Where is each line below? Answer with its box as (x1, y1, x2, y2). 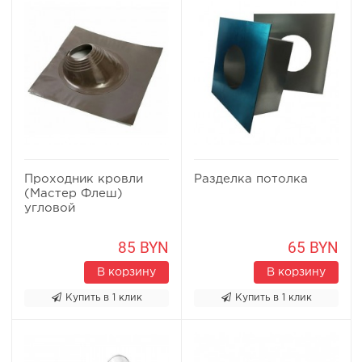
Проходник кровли (24, 174, 143, 184)
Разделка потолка (194, 174, 308, 184)
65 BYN (288, 238, 339, 257)
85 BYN (118, 238, 169, 257)
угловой (24, 203, 75, 213)
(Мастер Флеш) (24, 188, 123, 199)
